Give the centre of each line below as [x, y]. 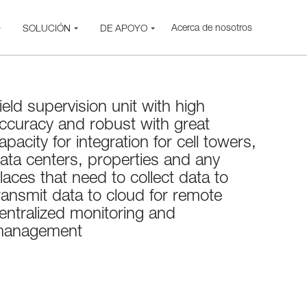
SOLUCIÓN [47, 29]
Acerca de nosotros [212, 29]
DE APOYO [124, 29]
